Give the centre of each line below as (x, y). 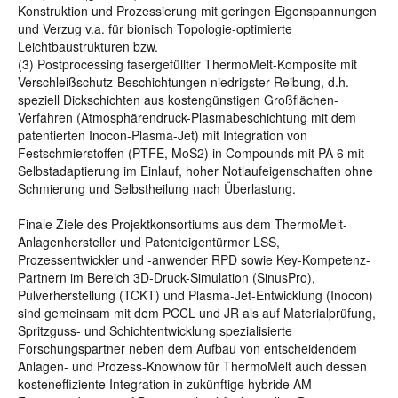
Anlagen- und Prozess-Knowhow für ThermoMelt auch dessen (192, 366)
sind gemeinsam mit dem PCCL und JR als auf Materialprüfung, (197, 313)
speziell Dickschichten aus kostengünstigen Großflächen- (178, 99)
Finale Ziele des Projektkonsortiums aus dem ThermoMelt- (183, 224)
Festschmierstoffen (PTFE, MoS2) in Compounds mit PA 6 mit (191, 153)
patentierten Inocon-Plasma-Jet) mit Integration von (163, 135)
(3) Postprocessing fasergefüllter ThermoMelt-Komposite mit (187, 64)
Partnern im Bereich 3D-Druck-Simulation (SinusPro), (167, 277)
